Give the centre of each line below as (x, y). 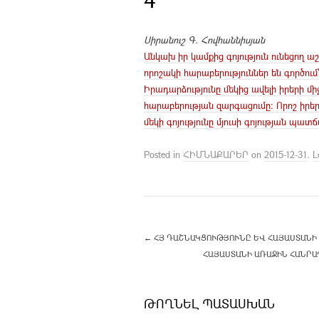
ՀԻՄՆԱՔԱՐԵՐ (216, 154)
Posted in (163, 154)
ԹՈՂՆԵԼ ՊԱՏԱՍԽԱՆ (209, 303)
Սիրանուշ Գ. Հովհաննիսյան (204, 40)
